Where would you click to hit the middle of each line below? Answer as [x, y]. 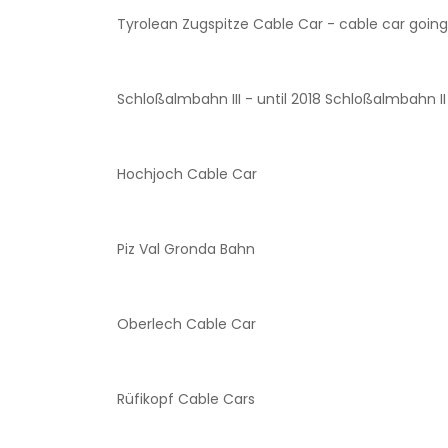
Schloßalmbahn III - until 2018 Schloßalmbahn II [281, 143]
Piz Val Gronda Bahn [186, 293]
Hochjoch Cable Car [187, 218]
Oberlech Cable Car [186, 368]
